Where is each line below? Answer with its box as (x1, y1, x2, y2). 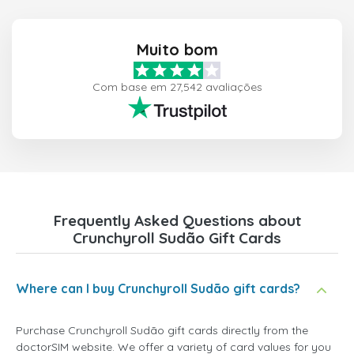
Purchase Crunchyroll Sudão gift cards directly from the (16, 323, 308, 338)
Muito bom (136, 40, 218, 60)
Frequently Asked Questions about (53, 211, 301, 231)
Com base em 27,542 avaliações (92, 80, 262, 95)
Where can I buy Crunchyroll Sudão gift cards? (16, 281, 300, 297)
